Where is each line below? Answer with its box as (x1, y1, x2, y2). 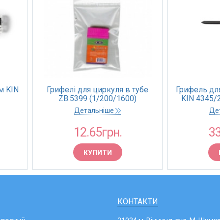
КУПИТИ (83, 149, 112, 157)
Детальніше (74, 107, 115, 114)
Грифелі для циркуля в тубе (47, 85, 148, 94)
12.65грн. (73, 125, 122, 139)
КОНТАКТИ (117, 197, 158, 206)
